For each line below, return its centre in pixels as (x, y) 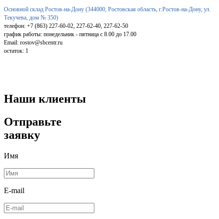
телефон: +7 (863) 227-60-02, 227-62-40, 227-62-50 (66, 26)
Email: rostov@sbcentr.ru (33, 43)
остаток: (15, 51)
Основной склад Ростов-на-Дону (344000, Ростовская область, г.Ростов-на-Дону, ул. (107, 10)
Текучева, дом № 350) (31, 18)
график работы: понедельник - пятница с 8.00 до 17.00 (70, 34)
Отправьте (33, 122)
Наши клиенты (45, 99)
